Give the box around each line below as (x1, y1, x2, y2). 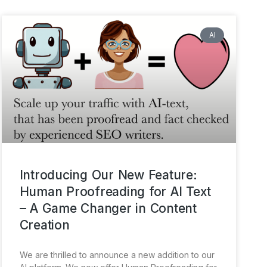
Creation (19, 217, 70, 232)
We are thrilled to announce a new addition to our (19, 249, 215, 260)
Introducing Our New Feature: (19, 167, 197, 182)
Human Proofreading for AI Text (19, 184, 212, 199)
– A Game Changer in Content (19, 200, 197, 216)
